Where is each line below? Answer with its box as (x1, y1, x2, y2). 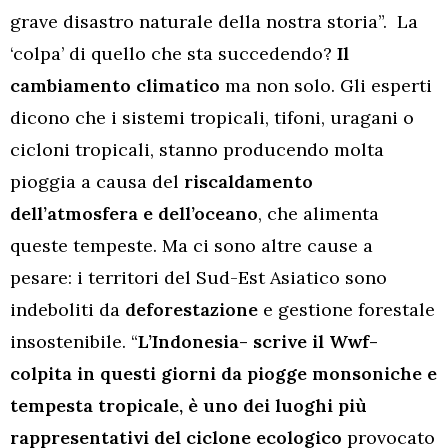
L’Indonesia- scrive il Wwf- (138, 329, 378, 353)
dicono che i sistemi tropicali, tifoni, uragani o (10, 105, 414, 129)
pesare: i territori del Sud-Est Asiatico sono (10, 265, 387, 289)
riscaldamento (179, 169, 313, 193)
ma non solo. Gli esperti (225, 73, 432, 97)
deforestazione (120, 297, 258, 321)
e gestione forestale (258, 297, 435, 321)
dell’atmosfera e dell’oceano (10, 201, 258, 225)
